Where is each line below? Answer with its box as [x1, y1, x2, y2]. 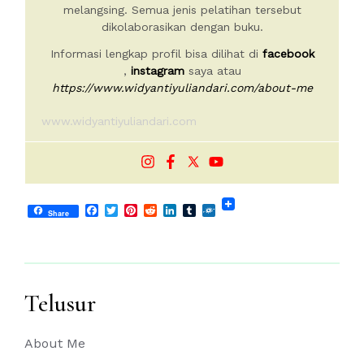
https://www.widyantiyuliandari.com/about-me [51, 81, 313, 95]
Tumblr [196, 201, 244, 218]
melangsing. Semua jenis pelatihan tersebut [63, 3, 301, 17]
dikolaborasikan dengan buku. [101, 20, 263, 34]
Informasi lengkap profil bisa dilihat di [50, 47, 262, 61]
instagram [130, 64, 184, 78]
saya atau [184, 64, 241, 78]
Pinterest [137, 201, 193, 218]
